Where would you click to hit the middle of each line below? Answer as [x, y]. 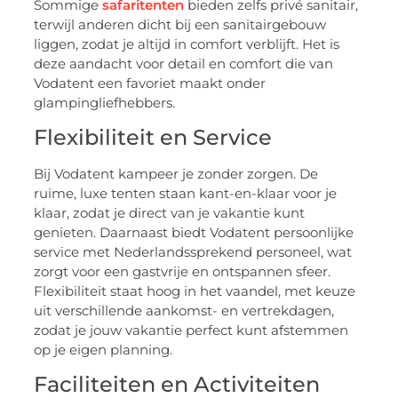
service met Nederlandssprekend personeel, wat [193, 251]
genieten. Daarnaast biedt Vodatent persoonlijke [194, 232]
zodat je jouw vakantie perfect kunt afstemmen [191, 330]
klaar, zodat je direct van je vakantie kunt [170, 212]
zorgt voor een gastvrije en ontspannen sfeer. [183, 271]
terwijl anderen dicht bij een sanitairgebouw [180, 24]
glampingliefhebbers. [105, 102]
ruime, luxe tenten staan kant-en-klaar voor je [186, 193]
